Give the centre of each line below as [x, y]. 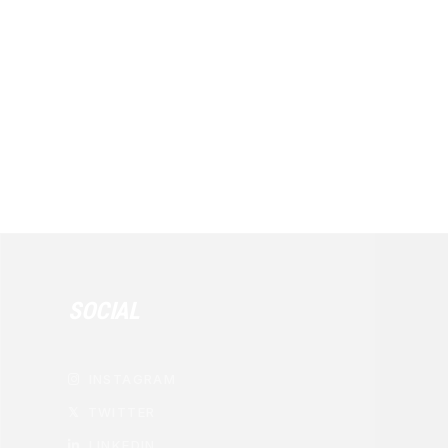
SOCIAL [103, 311]
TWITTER [121, 412]
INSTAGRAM [132, 379]
